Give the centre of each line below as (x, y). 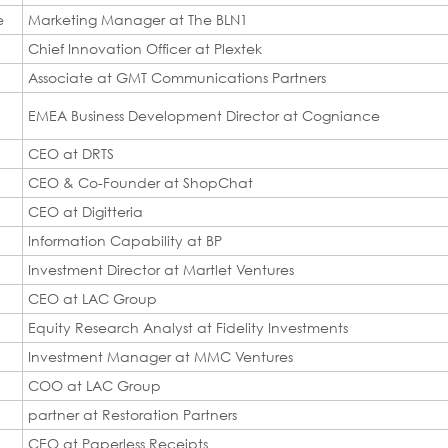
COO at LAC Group (94, 385)
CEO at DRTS (71, 153)
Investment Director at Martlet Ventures (161, 269)
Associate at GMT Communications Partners (177, 77)
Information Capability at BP (125, 240)
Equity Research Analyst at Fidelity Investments (188, 327)
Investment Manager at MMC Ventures (160, 356)
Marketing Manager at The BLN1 (138, 19)
